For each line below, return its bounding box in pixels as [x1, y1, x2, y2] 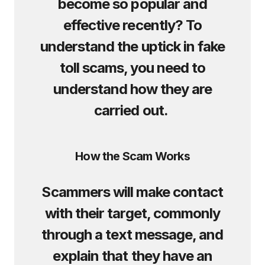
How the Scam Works [75, 149, 190, 163]
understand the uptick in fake [40, 38, 225, 55]
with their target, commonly [44, 205, 221, 222]
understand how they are [53, 80, 212, 98]
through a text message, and [41, 226, 224, 243]
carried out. [94, 102, 171, 119]
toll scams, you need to [59, 59, 206, 76]
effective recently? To [63, 17, 202, 34]
